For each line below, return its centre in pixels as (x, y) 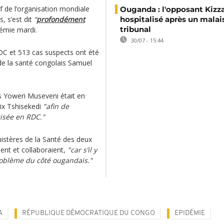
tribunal (135, 29)
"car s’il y (82, 150)
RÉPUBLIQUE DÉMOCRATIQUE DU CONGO (88, 213)
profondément (61, 19)
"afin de (56, 106)
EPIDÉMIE (190, 213)
